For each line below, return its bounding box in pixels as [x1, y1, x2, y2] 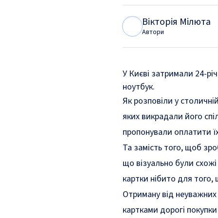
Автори [142, 27, 164, 37]
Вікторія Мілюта [142, 15, 211, 29]
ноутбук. [123, 81, 155, 93]
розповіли [134, 95, 173, 107]
